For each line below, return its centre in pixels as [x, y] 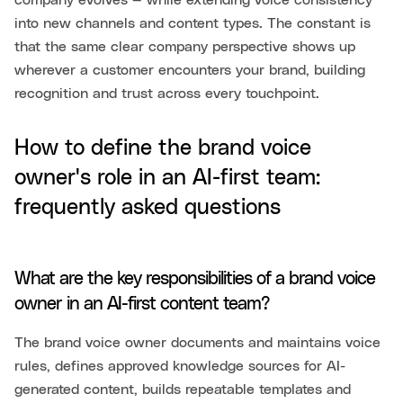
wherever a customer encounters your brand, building [190, 71]
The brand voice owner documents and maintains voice [197, 343]
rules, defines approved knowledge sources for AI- [180, 367]
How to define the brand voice [163, 149]
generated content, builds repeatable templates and [183, 390]
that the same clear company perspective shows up [185, 47]
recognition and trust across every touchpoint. [167, 94]
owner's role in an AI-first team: [167, 179]
